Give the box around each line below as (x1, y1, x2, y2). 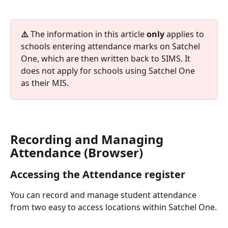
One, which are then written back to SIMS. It (21, 52, 192, 64)
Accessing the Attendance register (10, 167, 185, 181)
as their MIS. (21, 77, 69, 89)
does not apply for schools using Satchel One (21, 65, 197, 76)
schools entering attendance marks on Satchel (21, 40, 202, 52)
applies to (164, 28, 206, 40)
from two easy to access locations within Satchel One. (10, 201, 217, 213)
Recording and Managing (10, 130, 166, 148)
